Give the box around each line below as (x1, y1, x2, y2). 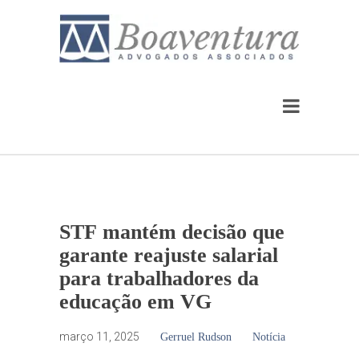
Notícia (252, 330, 285, 343)
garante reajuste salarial (59, 243, 278, 267)
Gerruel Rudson (160, 330, 232, 343)
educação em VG (59, 289, 212, 313)
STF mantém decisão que (59, 220, 284, 244)
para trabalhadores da (59, 266, 259, 290)
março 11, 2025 (59, 329, 139, 343)
